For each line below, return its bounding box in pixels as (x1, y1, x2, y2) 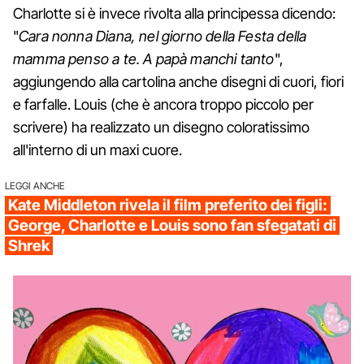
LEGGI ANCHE (5, 179, 65, 192)
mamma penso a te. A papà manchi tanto (13, 50, 275, 67)
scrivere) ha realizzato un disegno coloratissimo (13, 118, 310, 136)
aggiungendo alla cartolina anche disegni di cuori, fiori (13, 72, 344, 90)
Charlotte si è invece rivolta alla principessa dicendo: (13, 4, 336, 22)
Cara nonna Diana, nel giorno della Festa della (19, 27, 307, 45)
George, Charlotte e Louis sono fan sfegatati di (8, 215, 336, 235)
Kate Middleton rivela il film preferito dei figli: (8, 195, 327, 214)
